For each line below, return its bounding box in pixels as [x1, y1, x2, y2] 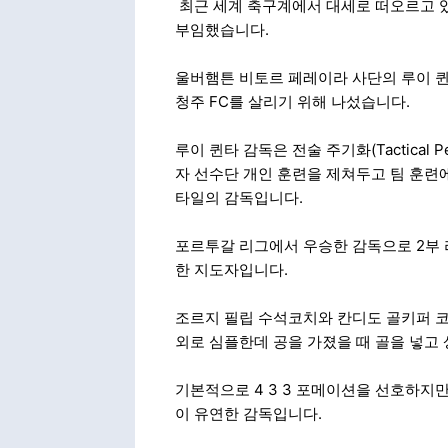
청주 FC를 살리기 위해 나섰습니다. [174, 92, 410, 111]
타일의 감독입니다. [174, 188, 303, 207]
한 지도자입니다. [174, 260, 288, 279]
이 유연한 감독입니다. [174, 404, 322, 423]
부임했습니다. [174, 20, 269, 39]
